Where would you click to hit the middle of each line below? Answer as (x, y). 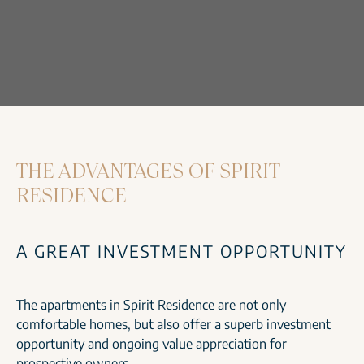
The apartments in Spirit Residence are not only (151, 305)
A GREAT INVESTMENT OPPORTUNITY (182, 251)
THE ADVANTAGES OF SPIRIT (148, 171)
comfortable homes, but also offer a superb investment (173, 325)
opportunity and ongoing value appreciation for (152, 344)
